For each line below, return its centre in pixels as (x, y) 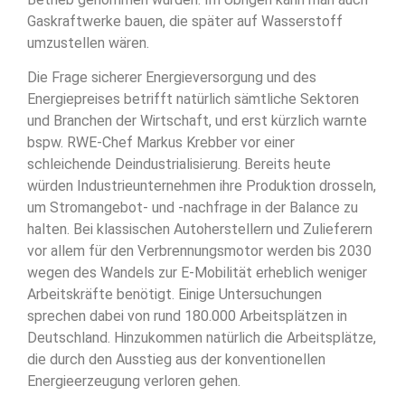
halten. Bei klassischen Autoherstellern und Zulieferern (200, 229)
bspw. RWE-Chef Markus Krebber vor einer (161, 142)
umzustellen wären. (88, 42)
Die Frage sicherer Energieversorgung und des (172, 77)
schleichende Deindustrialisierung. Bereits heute (179, 164)
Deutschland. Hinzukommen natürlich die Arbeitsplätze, (202, 337)
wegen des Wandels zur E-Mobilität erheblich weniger (197, 272)
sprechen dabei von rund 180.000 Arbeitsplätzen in (187, 316)
